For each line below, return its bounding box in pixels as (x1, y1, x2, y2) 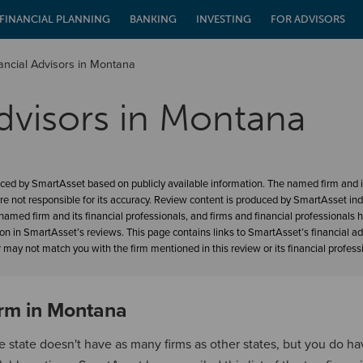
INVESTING (196, 13, 251, 25)
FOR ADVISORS (271, 13, 345, 25)
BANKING (130, 13, 177, 25)
